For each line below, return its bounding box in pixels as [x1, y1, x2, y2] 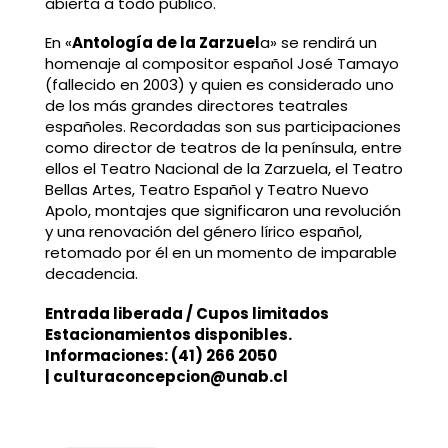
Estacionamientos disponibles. [44, 324, 292, 346]
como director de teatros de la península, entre [44, 137, 402, 159]
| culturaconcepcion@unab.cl [44, 366, 288, 388]
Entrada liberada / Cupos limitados [44, 303, 329, 325]
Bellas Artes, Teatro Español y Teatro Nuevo [44, 179, 369, 201]
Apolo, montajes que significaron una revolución [44, 200, 401, 222]
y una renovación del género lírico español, [44, 221, 362, 243]
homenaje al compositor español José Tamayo [44, 53, 399, 75]
